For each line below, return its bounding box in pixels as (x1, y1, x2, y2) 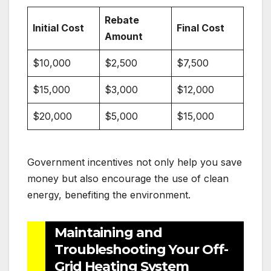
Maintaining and (54, 224, 162, 241)
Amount (105, 30, 143, 42)
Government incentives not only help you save (27, 155, 242, 168)
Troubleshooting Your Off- (54, 241, 228, 258)
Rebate (105, 13, 139, 26)
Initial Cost (33, 21, 84, 34)
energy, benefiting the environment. (27, 188, 191, 201)
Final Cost (177, 21, 224, 34)
